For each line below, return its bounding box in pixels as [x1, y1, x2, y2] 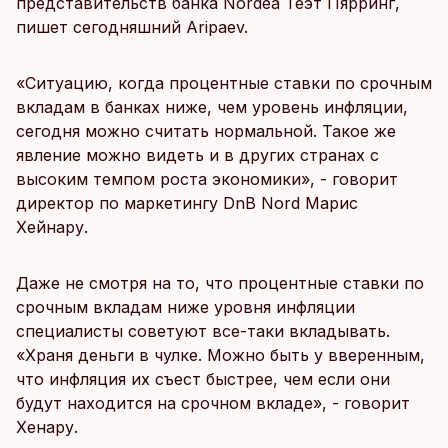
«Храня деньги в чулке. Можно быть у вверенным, [16, 345, 425, 365]
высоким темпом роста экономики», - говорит [16, 169, 398, 189]
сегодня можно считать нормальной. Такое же [16, 121, 396, 141]
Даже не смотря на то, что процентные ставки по [16, 273, 424, 293]
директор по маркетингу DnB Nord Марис [16, 193, 358, 213]
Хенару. [16, 417, 78, 437]
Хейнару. [16, 217, 88, 237]
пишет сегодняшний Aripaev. [16, 17, 248, 37]
